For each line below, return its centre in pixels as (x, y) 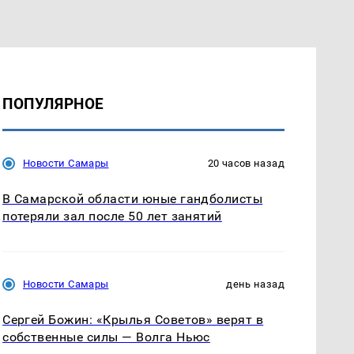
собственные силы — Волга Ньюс (106, 337)
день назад (255, 284)
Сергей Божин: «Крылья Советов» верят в (133, 319)
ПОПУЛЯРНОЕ (53, 104)
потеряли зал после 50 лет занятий (112, 216)
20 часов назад (246, 163)
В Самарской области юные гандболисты (133, 198)
